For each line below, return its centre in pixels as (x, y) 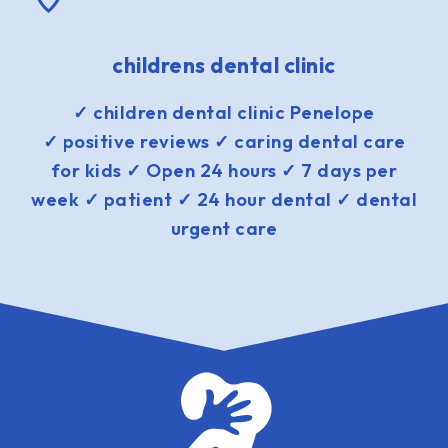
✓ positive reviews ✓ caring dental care (224, 141)
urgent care (224, 228)
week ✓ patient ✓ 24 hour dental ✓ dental (224, 199)
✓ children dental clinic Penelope (224, 112)
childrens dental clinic (224, 65)
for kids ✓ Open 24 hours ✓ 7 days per (224, 170)
